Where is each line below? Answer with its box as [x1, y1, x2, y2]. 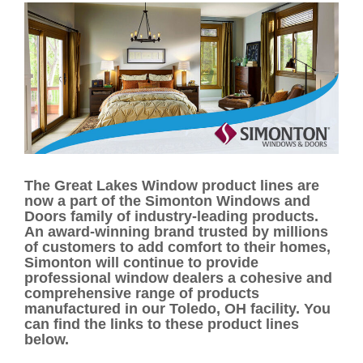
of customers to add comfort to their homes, [24, 239, 331, 256]
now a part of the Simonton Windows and [24, 193, 310, 210]
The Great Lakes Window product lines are [24, 177, 319, 194]
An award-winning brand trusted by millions [24, 224, 328, 241]
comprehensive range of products [24, 285, 259, 302]
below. [24, 331, 69, 348]
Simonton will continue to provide [24, 254, 258, 271]
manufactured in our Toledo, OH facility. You [24, 301, 331, 318]
